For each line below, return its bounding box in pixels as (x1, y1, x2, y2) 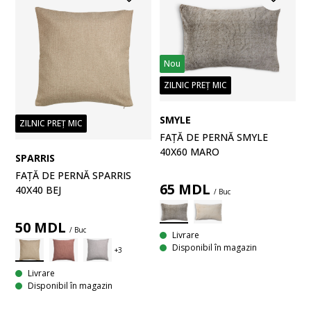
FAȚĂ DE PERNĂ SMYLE (160, 131, 268, 144)
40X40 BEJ (15, 183, 61, 197)
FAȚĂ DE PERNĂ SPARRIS (15, 169, 131, 183)
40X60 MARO (160, 145, 219, 159)
